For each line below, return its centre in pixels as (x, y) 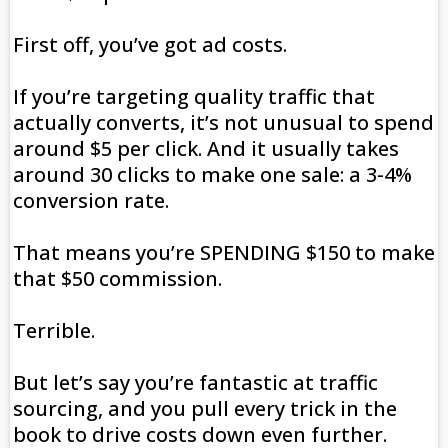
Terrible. (54, 331)
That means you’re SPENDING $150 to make (224, 253)
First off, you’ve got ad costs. (152, 45)
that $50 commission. (117, 279)
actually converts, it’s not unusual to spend (223, 123)
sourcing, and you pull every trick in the (205, 409)
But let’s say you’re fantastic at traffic (195, 383)
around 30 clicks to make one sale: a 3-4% (212, 175)
